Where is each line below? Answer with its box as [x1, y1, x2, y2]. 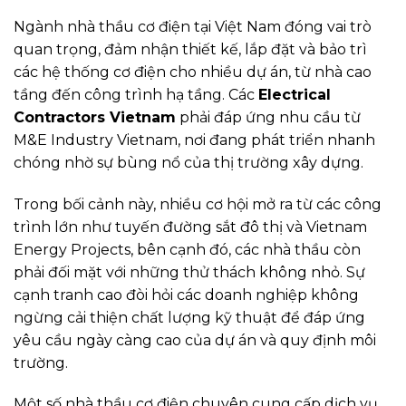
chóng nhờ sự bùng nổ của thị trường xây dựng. [14, 153, 363, 171]
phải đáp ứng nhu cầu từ [176, 108, 361, 126]
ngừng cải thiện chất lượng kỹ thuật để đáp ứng [14, 308, 365, 326]
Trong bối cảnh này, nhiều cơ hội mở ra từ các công [14, 195, 382, 213]
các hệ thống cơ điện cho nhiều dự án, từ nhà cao [14, 63, 372, 81]
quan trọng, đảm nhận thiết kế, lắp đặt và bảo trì [14, 40, 367, 58]
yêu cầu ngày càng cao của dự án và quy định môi [14, 331, 376, 349]
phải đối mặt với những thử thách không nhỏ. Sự [14, 263, 365, 281]
